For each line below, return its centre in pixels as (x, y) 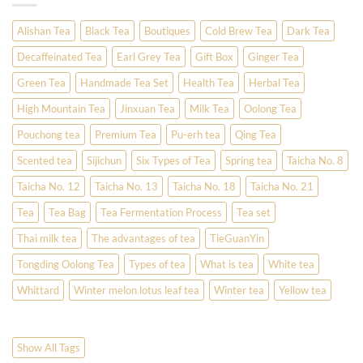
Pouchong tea (49, 134)
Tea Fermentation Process (161, 212)
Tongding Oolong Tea (66, 264)
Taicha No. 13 (126, 186)
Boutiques (167, 30)
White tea (291, 264)
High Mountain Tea (61, 108)
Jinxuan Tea (147, 108)
